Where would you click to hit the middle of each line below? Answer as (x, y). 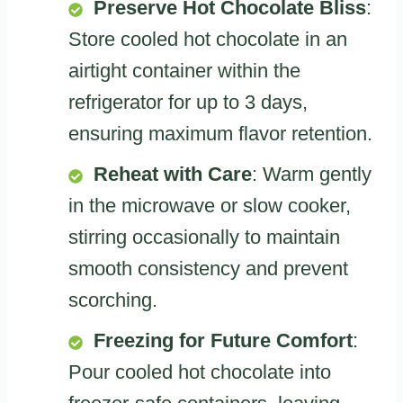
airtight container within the (184, 71)
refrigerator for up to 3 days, (188, 103)
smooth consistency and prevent (208, 269)
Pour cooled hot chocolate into (200, 372)
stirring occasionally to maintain (204, 237)
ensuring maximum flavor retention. (220, 134)
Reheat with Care (173, 175)
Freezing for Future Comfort (223, 341)
